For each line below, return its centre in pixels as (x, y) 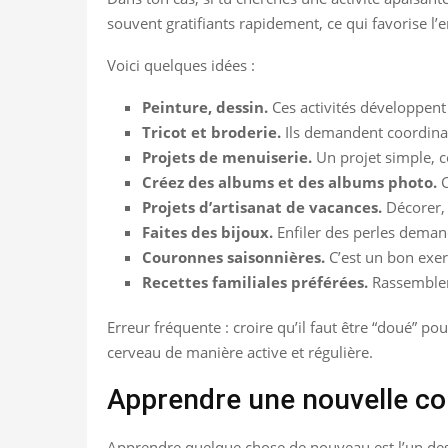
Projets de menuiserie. (227, 156)
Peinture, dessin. (205, 106)
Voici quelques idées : (181, 64)
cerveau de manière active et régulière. (240, 351)
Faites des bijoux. (207, 231)
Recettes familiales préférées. (255, 281)
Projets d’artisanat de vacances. (262, 206)
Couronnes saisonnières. (233, 256)
